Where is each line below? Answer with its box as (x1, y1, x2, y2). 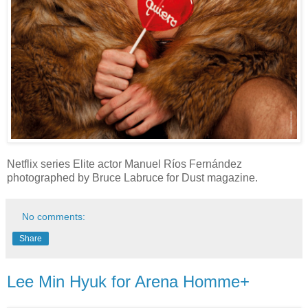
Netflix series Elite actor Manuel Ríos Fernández (7, 157, 242, 170)
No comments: (22, 210, 86, 222)
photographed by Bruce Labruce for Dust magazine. (7, 171, 258, 184)
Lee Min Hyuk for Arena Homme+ (7, 272, 250, 291)
